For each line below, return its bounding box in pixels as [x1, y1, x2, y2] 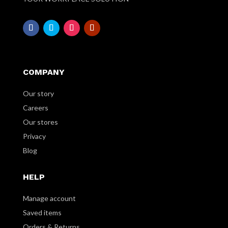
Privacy [22, 132, 46, 141]
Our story [22, 89, 54, 98]
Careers [22, 103, 48, 112]
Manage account [22, 194, 76, 203]
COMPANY [22, 67, 65, 77]
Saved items [22, 208, 62, 217]
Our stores [22, 118, 58, 127]
